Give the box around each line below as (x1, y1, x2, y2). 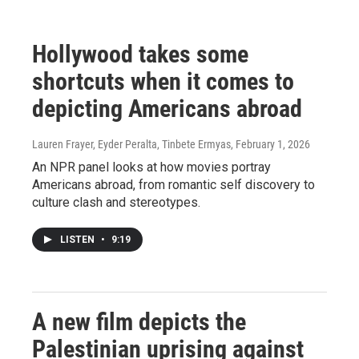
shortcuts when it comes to (32, 67, 294, 95)
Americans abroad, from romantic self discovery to (32, 177, 315, 192)
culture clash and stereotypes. (32, 195, 200, 210)
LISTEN (60, 234, 97, 245)
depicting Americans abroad (32, 95, 302, 123)
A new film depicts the (32, 308, 246, 336)
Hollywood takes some (32, 40, 248, 68)
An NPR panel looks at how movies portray (32, 159, 271, 175)
